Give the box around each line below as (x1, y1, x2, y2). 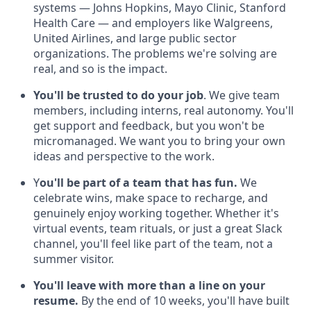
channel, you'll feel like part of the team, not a (33, 236, 273, 251)
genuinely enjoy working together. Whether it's (33, 205, 279, 221)
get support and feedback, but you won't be (33, 118, 264, 133)
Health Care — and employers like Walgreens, (33, 15, 273, 31)
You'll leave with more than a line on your (33, 278, 265, 293)
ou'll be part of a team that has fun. (40, 175, 237, 190)
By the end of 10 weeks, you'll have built (78, 293, 289, 308)
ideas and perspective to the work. (33, 149, 215, 164)
